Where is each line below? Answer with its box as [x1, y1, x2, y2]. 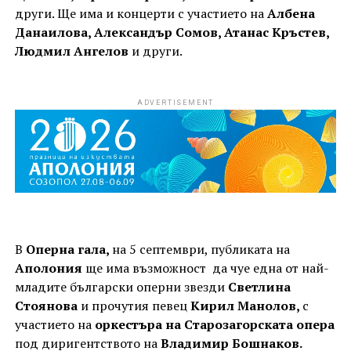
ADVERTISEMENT [136, 99, 215, 107]
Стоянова [14, 297, 78, 315]
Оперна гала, [25, 241, 112, 259]
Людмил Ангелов [14, 42, 128, 60]
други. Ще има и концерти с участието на [14, 5, 264, 23]
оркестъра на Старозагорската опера [91, 316, 335, 334]
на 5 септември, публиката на [111, 241, 290, 259]
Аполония [14, 259, 82, 277]
